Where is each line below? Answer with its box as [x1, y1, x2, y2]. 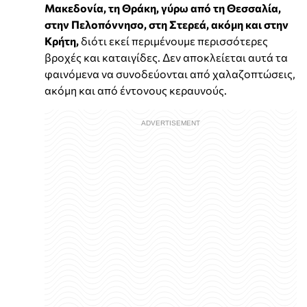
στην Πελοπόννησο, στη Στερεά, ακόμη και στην [45, 18, 288, 32]
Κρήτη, [45, 34, 79, 48]
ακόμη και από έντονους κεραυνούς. [45, 84, 227, 97]
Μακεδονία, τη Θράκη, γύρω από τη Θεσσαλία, [45, 1, 281, 15]
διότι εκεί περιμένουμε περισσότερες [79, 34, 268, 48]
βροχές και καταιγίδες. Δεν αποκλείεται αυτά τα [45, 51, 288, 64]
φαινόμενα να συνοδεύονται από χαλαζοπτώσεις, [45, 67, 295, 81]
